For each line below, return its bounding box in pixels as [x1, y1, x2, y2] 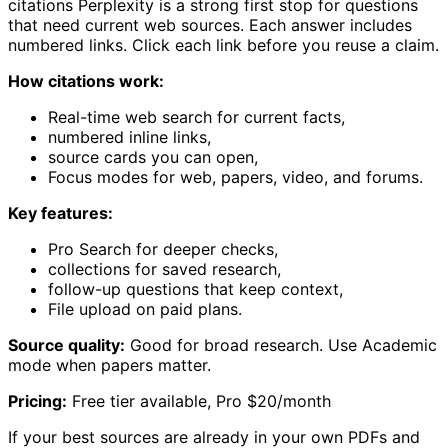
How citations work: [8, 70, 164, 91]
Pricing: [8, 390, 67, 411]
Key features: [8, 202, 113, 223]
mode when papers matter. [8, 354, 211, 375]
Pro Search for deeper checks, [48, 238, 278, 259]
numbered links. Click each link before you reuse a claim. [8, 34, 439, 55]
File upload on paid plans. [48, 298, 242, 319]
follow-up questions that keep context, [48, 278, 343, 299]
